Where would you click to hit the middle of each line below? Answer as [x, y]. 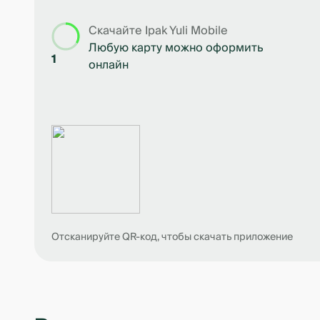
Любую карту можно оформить [176, 48]
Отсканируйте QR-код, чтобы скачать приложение [172, 237]
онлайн [109, 65]
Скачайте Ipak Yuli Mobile [158, 31]
